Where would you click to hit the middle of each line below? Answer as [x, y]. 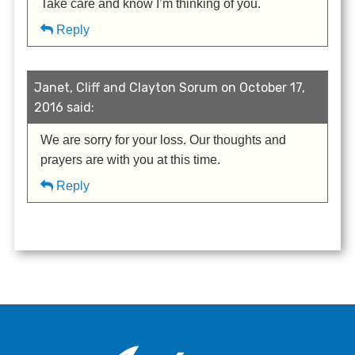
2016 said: [65, 107]
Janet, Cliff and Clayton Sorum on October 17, [170, 87]
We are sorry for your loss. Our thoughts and [164, 139]
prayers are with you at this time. [131, 159]
